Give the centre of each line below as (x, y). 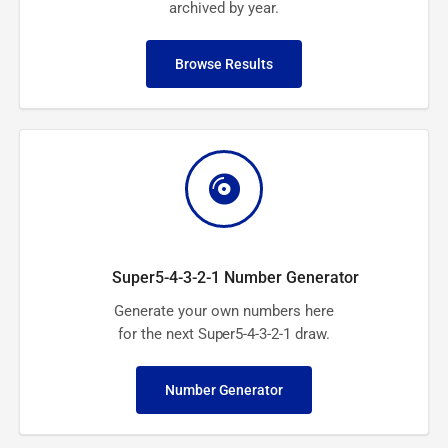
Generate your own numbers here (224, 311)
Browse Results (224, 64)
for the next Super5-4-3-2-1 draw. (224, 334)
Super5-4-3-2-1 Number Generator (235, 278)
